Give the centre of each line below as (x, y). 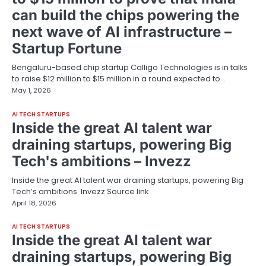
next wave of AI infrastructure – (122, 32)
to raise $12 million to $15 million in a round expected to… (119, 79)
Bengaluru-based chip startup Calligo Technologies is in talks (130, 68)
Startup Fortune (67, 49)
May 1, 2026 (31, 91)
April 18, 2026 (34, 203)
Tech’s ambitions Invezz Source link (80, 191)
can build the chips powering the (126, 15)
